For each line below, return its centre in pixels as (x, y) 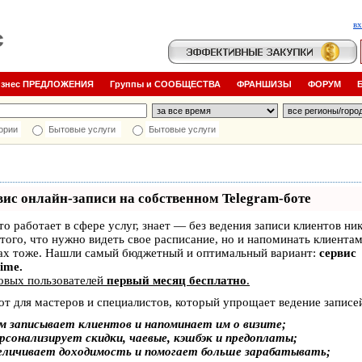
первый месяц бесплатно (177, 280)
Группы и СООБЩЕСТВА (165, 84)
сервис (338, 253)
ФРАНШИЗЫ (264, 84)
